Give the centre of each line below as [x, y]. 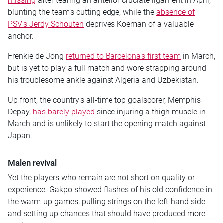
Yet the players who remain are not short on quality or [101, 177]
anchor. [21, 36]
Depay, [20, 111]
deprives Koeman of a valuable [139, 24]
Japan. [20, 135]
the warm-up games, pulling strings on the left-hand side [107, 201]
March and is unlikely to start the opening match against [107, 123]
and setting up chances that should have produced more [107, 213]
